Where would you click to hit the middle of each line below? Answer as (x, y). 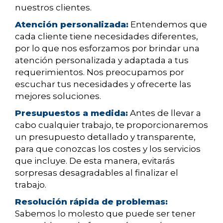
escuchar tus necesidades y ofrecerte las (103, 84)
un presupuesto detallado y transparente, (105, 137)
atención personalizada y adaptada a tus (102, 60)
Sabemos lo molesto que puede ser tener (105, 214)
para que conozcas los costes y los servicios (108, 149)
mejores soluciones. (58, 96)
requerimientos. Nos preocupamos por (100, 72)
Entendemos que (168, 25)
